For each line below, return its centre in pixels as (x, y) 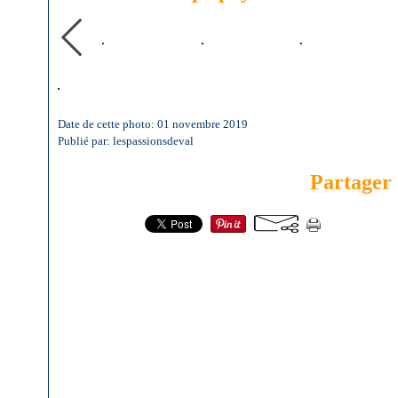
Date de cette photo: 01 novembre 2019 (153, 124)
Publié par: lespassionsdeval (126, 141)
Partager (350, 182)
